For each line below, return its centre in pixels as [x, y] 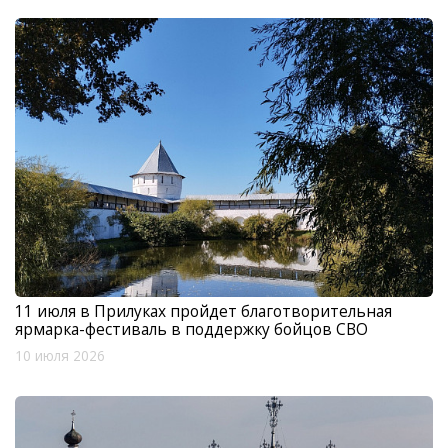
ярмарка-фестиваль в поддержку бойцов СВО [191, 328]
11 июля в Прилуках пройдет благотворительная [203, 310]
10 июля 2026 [60, 355]
